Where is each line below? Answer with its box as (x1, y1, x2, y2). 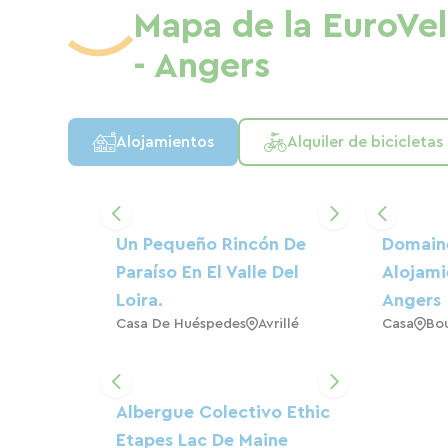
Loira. (116, 290, 163, 309)
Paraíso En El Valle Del (116, 262, 299, 281)
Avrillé (258, 316, 299, 331)
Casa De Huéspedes (116, 316, 246, 331)
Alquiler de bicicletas (287, 133, 443, 150)
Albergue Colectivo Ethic (116, 402, 330, 421)
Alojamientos (116, 133, 214, 150)
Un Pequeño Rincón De (116, 234, 306, 253)
